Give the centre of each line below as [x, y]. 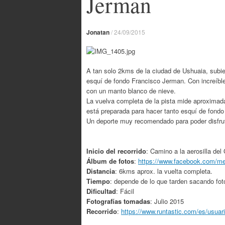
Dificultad [101, 191]
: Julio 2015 [167, 201]
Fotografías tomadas [118, 201]
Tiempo [98, 181]
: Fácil [125, 191]
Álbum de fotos [110, 161]
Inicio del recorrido [116, 151]
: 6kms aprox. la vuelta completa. [164, 171]
